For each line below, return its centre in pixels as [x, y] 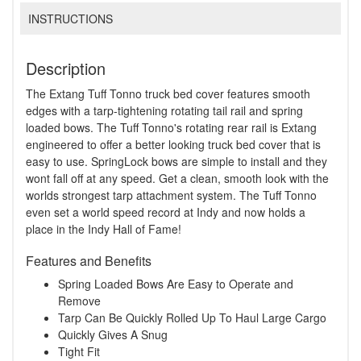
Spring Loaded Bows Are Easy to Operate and [176, 284]
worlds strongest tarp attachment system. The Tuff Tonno [171, 195]
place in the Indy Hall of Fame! [104, 229]
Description [66, 68]
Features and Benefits [89, 261]
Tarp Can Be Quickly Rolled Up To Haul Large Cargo [192, 318]
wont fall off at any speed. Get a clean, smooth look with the [177, 178]
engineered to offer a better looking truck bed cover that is [173, 145]
